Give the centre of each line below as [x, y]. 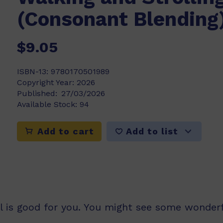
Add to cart [64, 131]
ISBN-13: [34, 71]
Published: [37, 93]
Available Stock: [48, 104]
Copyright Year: [47, 82]
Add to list [152, 131]
